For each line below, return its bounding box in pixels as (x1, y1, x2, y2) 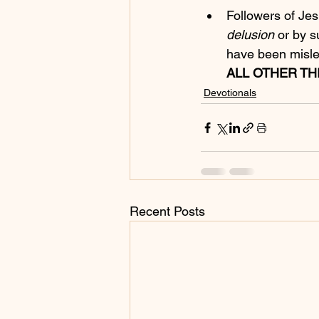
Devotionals (204, 87, 256, 99)
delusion (226, 27, 274, 43)
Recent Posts (130, 204, 205, 219)
